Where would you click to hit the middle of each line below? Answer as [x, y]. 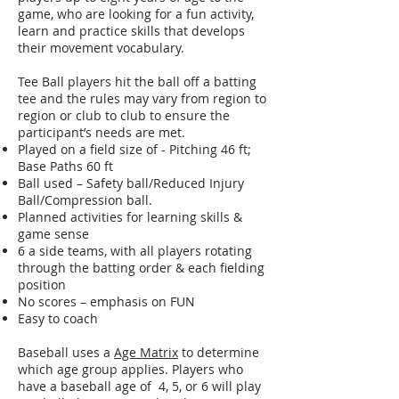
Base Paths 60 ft [65, 166]
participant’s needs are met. [102, 132]
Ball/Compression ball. [85, 200]
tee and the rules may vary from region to [142, 98]
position [42, 285]
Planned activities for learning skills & [130, 217]
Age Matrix [146, 352]
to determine [219, 352]
